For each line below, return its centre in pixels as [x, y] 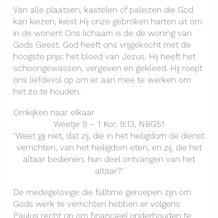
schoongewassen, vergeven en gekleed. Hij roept [108, 68]
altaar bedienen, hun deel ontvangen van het [109, 159]
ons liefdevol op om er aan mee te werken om [102, 80]
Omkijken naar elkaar [54, 113]
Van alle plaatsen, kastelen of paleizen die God [103, 9]
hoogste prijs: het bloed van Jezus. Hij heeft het [104, 56]
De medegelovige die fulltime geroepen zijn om [102, 192]
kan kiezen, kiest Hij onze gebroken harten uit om [107, 21]
